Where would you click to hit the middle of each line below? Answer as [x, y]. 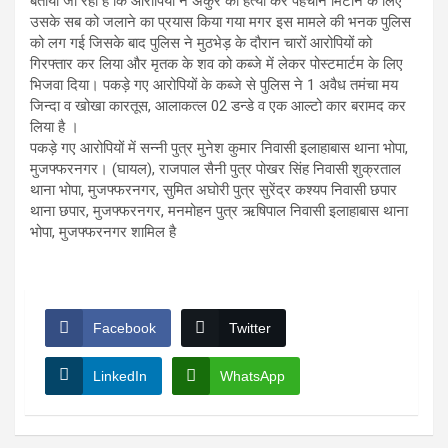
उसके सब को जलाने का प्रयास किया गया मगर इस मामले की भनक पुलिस [220, 21]
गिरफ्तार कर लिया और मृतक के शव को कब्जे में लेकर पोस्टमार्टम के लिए [216, 63]
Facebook [124, 327]
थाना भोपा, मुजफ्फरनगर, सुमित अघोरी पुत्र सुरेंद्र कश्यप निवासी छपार [213, 189]
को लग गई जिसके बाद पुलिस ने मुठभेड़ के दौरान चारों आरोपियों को [201, 42]
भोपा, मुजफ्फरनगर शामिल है [103, 231]
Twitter [250, 327]
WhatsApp [252, 375]
